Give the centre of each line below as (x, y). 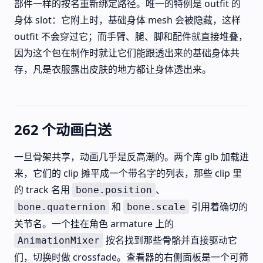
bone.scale (156, 207)
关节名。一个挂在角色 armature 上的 (94, 224)
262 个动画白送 (63, 129)
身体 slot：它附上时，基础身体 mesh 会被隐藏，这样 (127, 20)
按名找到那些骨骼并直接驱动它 (170, 240)
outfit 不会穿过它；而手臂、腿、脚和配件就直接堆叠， (131, 36)
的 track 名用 (43, 190)
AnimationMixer (59, 240)
